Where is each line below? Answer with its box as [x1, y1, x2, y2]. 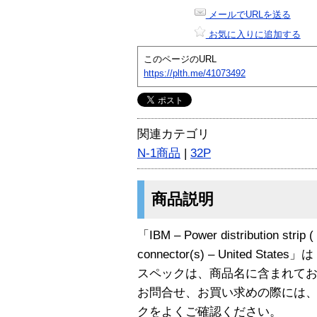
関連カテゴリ [137, 127, 209, 141]
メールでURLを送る [205, 8, 291, 20]
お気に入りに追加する [205, 28, 301, 40]
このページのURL [144, 53, 217, 64]
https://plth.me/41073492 [144, 67, 246, 79]
